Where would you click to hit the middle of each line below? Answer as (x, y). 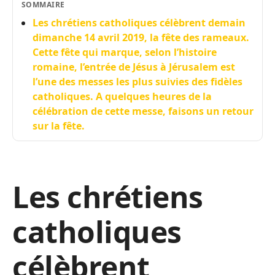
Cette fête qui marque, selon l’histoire (125, 52)
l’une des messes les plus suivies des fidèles (137, 82)
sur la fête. (59, 126)
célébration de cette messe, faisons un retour (143, 111)
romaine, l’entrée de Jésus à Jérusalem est (134, 67)
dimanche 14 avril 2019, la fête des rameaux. (141, 37)
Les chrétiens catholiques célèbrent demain (139, 23)
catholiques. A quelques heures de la (122, 96)
